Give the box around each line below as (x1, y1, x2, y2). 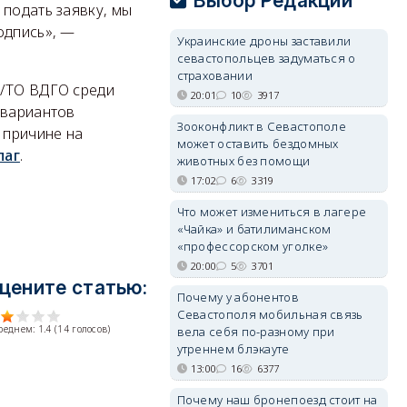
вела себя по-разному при (176, 323, 335, 340)
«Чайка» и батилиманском (176, 221, 332, 237)
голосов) (68, 322, 111, 335)
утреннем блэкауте (176, 341, 290, 357)
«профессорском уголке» (176, 238, 329, 254)
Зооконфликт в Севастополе (176, 118, 347, 134)
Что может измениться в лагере (176, 203, 367, 220)
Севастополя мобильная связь (176, 306, 363, 323)
